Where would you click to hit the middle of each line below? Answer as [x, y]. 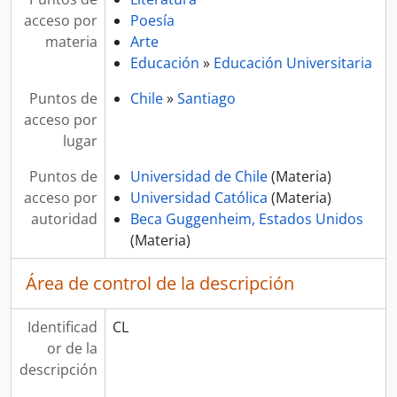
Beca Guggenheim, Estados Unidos [246, 219]
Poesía [152, 20]
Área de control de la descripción [160, 283]
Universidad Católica [198, 198]
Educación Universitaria [292, 63]
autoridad [64, 219]
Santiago [206, 98]
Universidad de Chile [198, 176]
